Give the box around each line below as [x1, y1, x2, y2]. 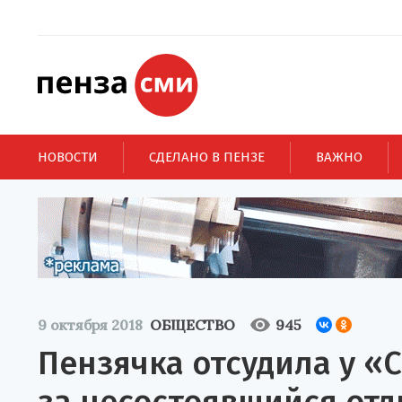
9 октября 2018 [38, 316, 143, 334]
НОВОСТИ [38, 148, 98, 165]
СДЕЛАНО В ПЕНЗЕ [149, 148, 265, 165]
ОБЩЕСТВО [150, 316, 235, 334]
